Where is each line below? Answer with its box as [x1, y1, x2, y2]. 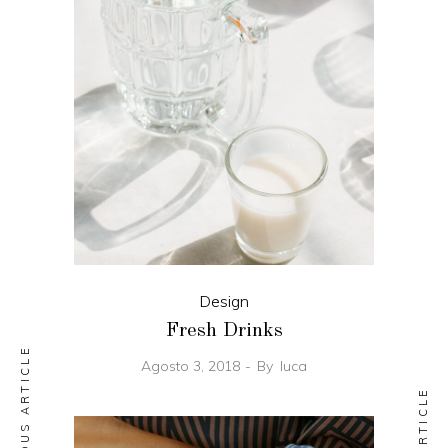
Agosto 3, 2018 [141, 356, 240, 375]
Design [199, 290, 249, 311]
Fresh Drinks [165, 320, 283, 341]
